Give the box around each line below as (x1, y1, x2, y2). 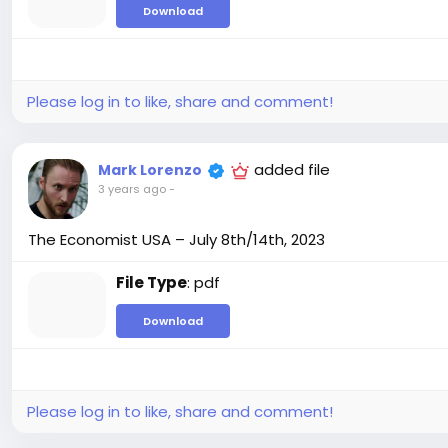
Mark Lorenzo (98, 160, 202, 181)
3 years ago (98, 181, 166, 198)
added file (254, 159, 330, 181)
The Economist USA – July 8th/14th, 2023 (28, 229, 325, 251)
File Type (116, 272, 187, 294)
